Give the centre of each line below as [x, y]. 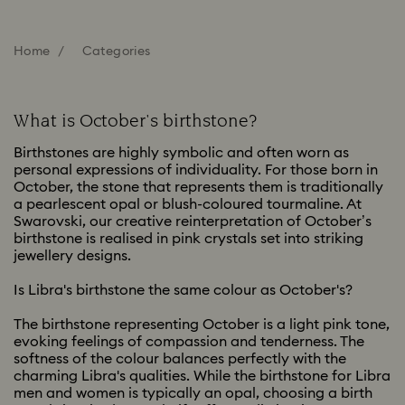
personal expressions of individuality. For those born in [196, 170]
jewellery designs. [72, 256]
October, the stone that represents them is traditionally [198, 187]
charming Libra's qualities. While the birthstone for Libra [202, 376]
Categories [116, 52]
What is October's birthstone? [135, 121]
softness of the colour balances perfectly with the [180, 359]
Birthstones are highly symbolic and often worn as [181, 153]
